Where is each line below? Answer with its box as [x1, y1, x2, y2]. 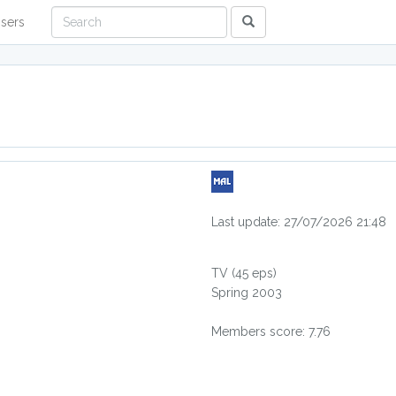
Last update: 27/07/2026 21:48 [211, 215, 386, 229]
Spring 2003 [211, 286, 282, 300]
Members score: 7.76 [211, 324, 331, 339]
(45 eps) [232, 266, 277, 280]
